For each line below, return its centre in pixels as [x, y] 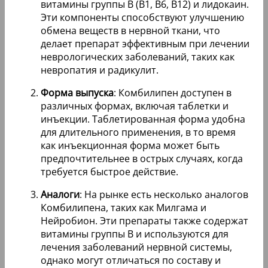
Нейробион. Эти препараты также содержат [144, 221]
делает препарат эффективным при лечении [145, 44]
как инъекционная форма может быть [130, 146]
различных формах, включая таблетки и [135, 106]
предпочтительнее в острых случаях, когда [142, 159]
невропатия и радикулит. [100, 70]
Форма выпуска [77, 93]
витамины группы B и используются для [135, 234]
